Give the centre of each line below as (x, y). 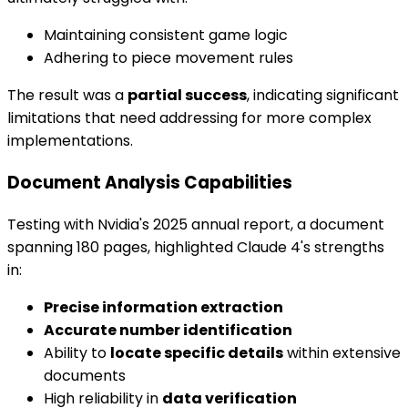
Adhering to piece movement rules (168, 58)
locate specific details (197, 352)
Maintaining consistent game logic (166, 36)
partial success (187, 96)
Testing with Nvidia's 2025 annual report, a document (196, 224)
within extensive (342, 352)
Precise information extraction (163, 307)
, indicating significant (323, 96)
